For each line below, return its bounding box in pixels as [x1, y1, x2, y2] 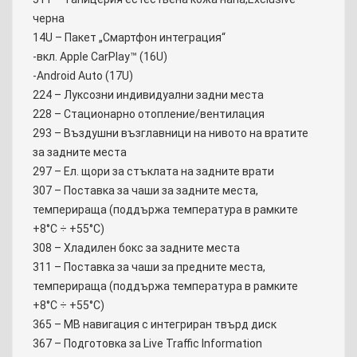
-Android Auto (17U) [33, 69, 133, 83]
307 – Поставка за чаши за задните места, [33, 184, 258, 198]
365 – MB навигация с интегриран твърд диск [33, 318, 277, 331]
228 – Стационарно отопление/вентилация [33, 108, 265, 121]
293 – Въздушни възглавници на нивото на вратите [33, 127, 308, 140]
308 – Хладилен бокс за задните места [33, 241, 240, 255]
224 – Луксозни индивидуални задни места [33, 88, 264, 102]
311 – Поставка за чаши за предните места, [33, 261, 265, 274]
